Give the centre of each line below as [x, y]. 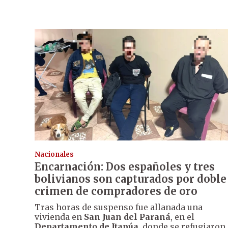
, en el [182, 217]
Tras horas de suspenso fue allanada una [119, 207]
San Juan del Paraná [127, 217]
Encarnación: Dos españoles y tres [125, 167]
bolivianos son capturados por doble [131, 179]
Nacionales [54, 155]
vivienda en [59, 217]
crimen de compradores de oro [116, 191]
